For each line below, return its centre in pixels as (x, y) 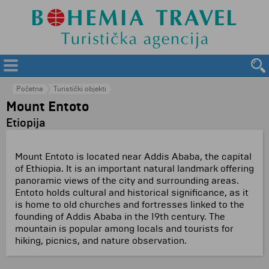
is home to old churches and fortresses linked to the (130, 204)
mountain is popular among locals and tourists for (124, 228)
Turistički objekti (80, 89)
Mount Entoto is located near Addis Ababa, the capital (133, 156)
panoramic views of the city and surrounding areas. (127, 180)
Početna (30, 89)
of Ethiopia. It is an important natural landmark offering (134, 168)
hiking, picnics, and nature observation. (101, 240)
